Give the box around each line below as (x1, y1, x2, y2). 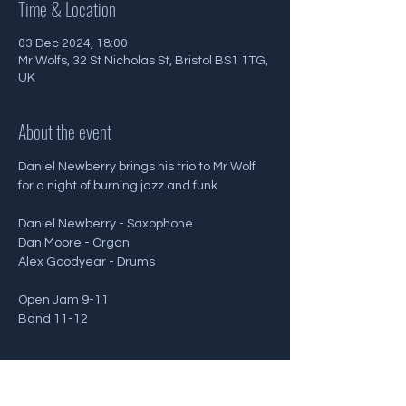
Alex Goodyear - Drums (18, 256, 155, 268)
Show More (18, 361, 82, 373)
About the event (18, 118, 111, 145)
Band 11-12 (18, 313, 88, 325)
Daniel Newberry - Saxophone (18, 217, 193, 230)
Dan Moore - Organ (18, 237, 130, 249)
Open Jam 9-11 (18, 294, 109, 306)
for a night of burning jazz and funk (18, 179, 217, 192)
